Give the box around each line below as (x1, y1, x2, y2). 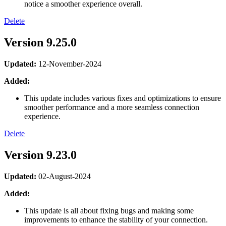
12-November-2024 (36, 60, 101, 69)
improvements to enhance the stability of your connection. (24, 215, 208, 224)
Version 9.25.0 (4, 36, 77, 49)
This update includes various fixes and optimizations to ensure (24, 94, 221, 103)
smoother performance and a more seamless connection (24, 103, 199, 112)
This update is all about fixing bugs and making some (24, 206, 194, 215)
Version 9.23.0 (4, 148, 77, 161)
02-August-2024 (36, 172, 91, 181)
